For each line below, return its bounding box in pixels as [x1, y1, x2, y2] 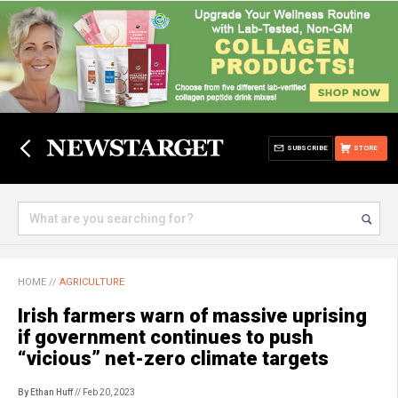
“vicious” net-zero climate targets [18, 347, 329, 370]
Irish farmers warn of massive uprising [18, 305, 367, 327]
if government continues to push [18, 326, 314, 348]
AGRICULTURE [60, 276, 124, 288]
